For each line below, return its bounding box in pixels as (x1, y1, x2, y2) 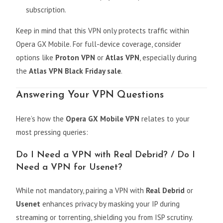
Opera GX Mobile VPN (66, 114, 140, 124)
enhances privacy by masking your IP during (40, 199, 180, 209)
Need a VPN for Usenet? (16, 163, 123, 173)
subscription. (26, 5, 67, 15)
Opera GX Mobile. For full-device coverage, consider (16, 39, 182, 49)
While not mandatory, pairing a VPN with (16, 186, 146, 196)
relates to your (139, 114, 190, 124)
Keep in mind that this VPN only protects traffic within (16, 26, 190, 36)
